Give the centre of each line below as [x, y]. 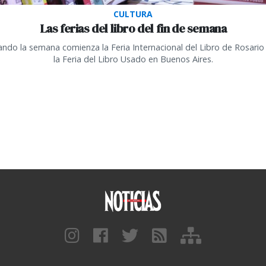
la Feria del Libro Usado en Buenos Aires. [133, 59]
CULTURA [133, 14]
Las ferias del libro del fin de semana [133, 29]
